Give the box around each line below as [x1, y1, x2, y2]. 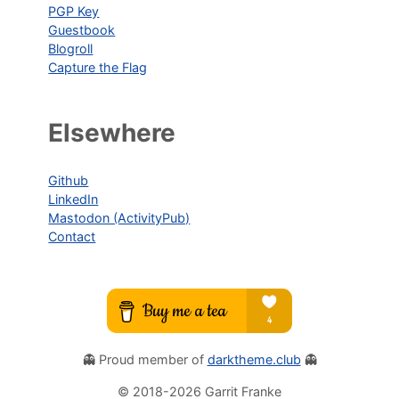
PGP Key [48, 3, 100, 19]
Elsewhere [48, 117, 176, 148]
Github [48, 172, 89, 188]
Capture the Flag [48, 59, 148, 75]
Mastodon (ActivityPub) [48, 209, 191, 225]
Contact [48, 228, 96, 244]
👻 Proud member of [82, 352, 204, 368]
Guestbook [48, 21, 116, 37]
